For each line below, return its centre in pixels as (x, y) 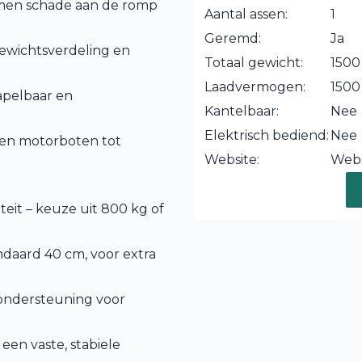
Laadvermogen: (255, 87)
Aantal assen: (246, 14)
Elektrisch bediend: (267, 135)
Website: (232, 160)
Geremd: (233, 38)
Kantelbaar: (242, 111)
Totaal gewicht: (254, 63)
